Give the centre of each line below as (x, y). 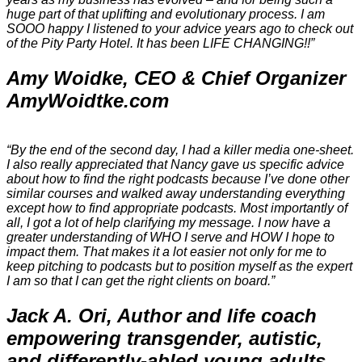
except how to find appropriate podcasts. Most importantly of (177, 208)
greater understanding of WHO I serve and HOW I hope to (170, 237)
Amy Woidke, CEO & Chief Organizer (176, 78)
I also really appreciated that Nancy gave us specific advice (175, 164)
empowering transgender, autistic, (164, 338)
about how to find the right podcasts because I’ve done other (178, 179)
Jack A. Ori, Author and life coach (162, 315)
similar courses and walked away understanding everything (176, 194)
